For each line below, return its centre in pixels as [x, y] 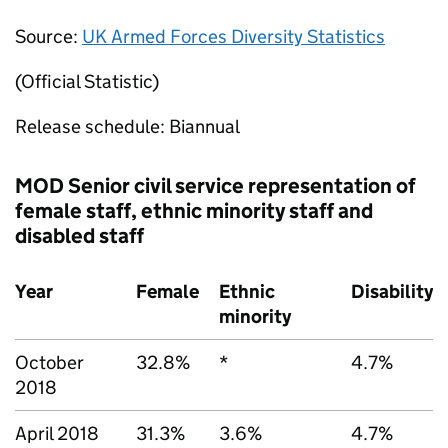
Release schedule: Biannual [127, 126]
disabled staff [79, 236]
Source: [48, 36]
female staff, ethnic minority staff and [194, 211]
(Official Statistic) [87, 81]
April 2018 [57, 433]
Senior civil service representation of [240, 186]
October [49, 362]
